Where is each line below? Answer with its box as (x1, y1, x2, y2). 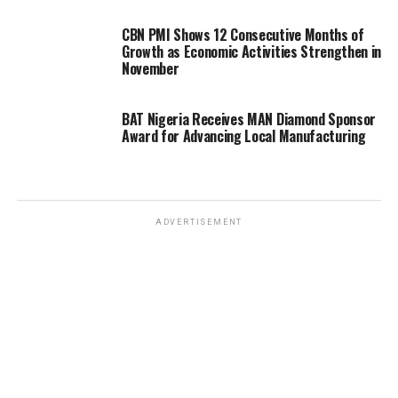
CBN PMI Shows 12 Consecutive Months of (121, 23, 364, 45)
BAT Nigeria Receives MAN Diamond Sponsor (121, 107, 377, 130)
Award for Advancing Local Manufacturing (121, 124, 366, 147)
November (121, 57, 179, 79)
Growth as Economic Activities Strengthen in (121, 40, 382, 62)
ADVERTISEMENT (155, 217, 243, 227)
